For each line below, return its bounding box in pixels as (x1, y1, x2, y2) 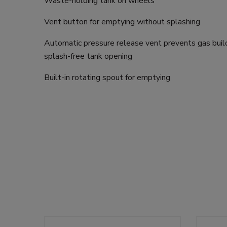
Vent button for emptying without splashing (44, 16, 200, 27)
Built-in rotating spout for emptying (44, 71, 170, 83)
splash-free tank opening (44, 50, 132, 62)
